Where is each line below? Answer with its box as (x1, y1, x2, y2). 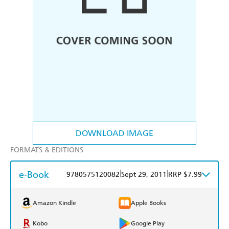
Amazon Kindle (33, 199, 76, 207)
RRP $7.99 (168, 170, 202, 179)
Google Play (131, 220, 165, 227)
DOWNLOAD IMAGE (76, 128, 153, 139)
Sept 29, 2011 (121, 170, 167, 179)
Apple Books (131, 199, 166, 207)
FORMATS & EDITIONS (10, 146, 83, 155)
